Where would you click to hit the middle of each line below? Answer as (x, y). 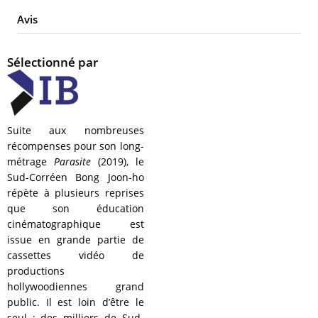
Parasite (72, 162)
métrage (31, 162)
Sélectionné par (53, 62)
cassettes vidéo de (76, 256)
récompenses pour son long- (76, 146)
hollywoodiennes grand (76, 287)
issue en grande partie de (76, 240)
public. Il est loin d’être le (76, 302)
